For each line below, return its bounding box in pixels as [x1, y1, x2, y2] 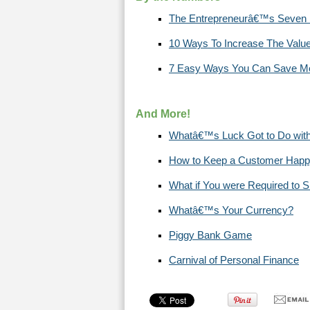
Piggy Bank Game [169, 230, 252, 241]
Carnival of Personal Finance [169, 255, 299, 266]
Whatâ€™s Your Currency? [169, 205, 293, 216]
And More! [136, 108, 190, 120]
